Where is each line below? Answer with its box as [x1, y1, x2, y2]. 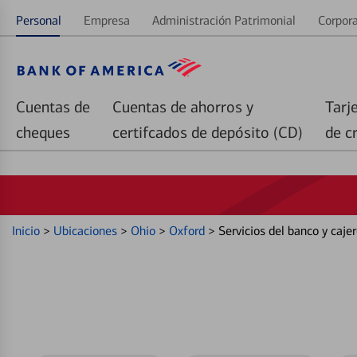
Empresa [84, 13, 130, 28]
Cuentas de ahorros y [112, 97, 253, 116]
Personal [16, 13, 61, 28]
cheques [16, 123, 70, 142]
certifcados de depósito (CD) [112, 123, 303, 142]
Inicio [12, 223, 43, 238]
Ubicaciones [53, 223, 120, 238]
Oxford [169, 223, 208, 238]
